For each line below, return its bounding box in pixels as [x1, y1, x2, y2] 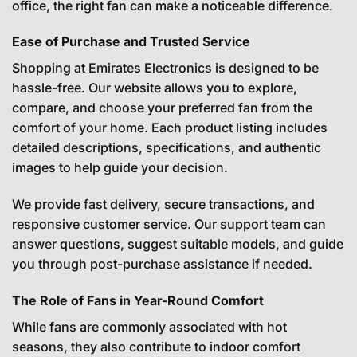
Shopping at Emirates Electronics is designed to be [12, 60, 319, 76]
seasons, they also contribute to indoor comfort [12, 339, 300, 355]
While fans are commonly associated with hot [12, 319, 287, 335]
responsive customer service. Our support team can [12, 216, 326, 233]
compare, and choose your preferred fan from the [12, 100, 312, 116]
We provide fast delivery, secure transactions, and [12, 196, 315, 213]
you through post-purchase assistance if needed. [12, 256, 312, 273]
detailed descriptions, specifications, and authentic [12, 139, 321, 156]
